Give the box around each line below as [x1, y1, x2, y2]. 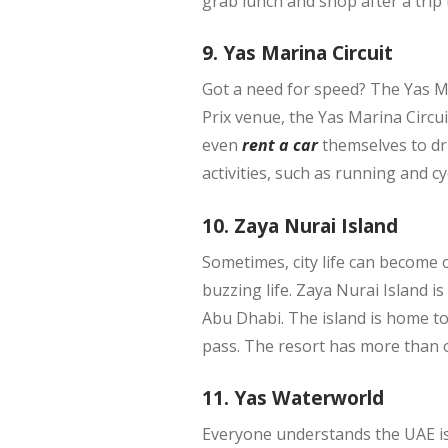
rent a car [241, 134, 318, 157]
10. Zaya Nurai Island [201, 211, 398, 239]
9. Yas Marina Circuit [201, 39, 393, 67]
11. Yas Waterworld [201, 384, 384, 412]
